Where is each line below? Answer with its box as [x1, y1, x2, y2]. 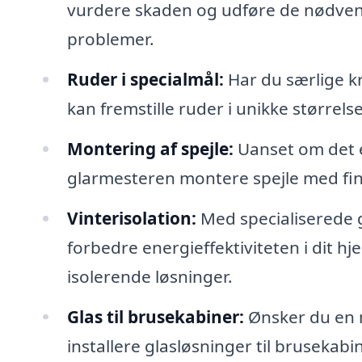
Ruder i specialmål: [66, 67, 224, 90]
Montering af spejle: [66, 137, 234, 160]
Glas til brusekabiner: [66, 305, 244, 328]
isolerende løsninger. [66, 264, 233, 288]
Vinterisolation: [66, 206, 196, 229]
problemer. [66, 27, 154, 51]
